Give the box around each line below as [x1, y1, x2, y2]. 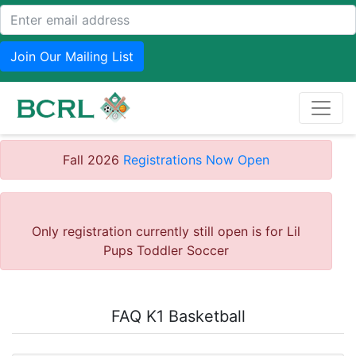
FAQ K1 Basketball [110, 307, 246, 326]
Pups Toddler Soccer [103, 242, 229, 258]
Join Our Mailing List [10, 48, 133, 64]
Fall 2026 [63, 152, 119, 168]
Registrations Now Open [119, 152, 269, 168]
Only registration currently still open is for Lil [32, 223, 300, 239]
